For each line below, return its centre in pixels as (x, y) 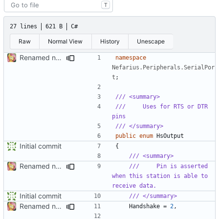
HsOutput (170, 136)
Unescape (151, 41)
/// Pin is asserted (168, 166)
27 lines (23, 26)
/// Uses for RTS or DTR (162, 106)
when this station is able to (160, 176)
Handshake (144, 206)
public (126, 136)
